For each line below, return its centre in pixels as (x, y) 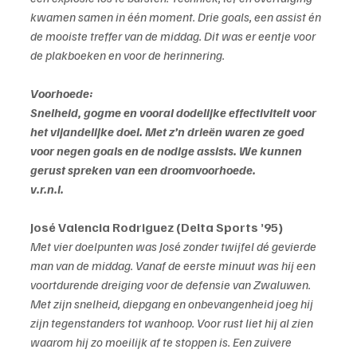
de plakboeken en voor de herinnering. (127, 55)
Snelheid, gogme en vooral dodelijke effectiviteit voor (175, 113)
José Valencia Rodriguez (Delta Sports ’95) (157, 228)
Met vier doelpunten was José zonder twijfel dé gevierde (175, 247)
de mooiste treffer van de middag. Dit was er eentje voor (174, 36)
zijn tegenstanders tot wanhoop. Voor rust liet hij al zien (173, 323)
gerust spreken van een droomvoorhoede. (143, 170)
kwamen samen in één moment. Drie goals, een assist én (177, 17)
